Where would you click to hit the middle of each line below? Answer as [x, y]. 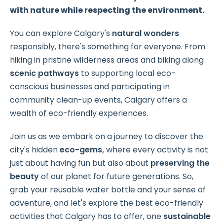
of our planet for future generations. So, [117, 176]
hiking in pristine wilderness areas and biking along [107, 60]
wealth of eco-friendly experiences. [79, 113]
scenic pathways [44, 73]
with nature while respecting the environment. [107, 10]
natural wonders [146, 33]
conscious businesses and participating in [90, 87]
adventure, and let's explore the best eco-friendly [107, 203]
